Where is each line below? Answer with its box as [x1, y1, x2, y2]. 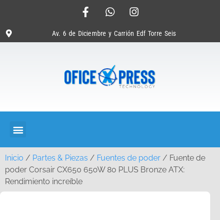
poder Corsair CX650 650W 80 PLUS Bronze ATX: [5, 165, 185, 175]
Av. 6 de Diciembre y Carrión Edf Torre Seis [52, 29, 176, 37]
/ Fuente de [161, 153, 205, 163]
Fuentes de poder [97, 153, 161, 163]
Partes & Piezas [32, 153, 88, 163]
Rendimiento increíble [5, 177, 82, 187]
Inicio [5, 153, 24, 163]
